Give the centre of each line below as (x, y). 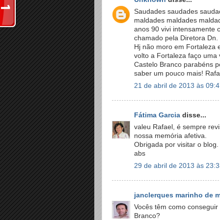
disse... (193, 115)
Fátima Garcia (157, 115)
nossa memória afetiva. (170, 136)
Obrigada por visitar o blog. (176, 145)
